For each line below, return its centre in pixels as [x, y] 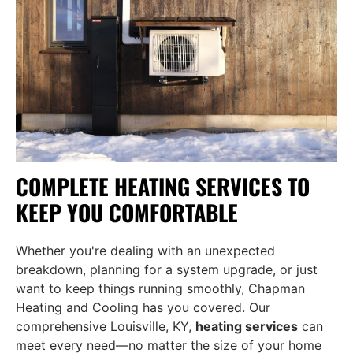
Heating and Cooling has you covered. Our [143, 307]
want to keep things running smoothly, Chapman [160, 288]
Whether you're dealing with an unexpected [145, 250]
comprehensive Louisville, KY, [106, 326]
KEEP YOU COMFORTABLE [127, 212]
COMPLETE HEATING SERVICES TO [163, 186]
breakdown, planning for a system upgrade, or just [167, 269]
